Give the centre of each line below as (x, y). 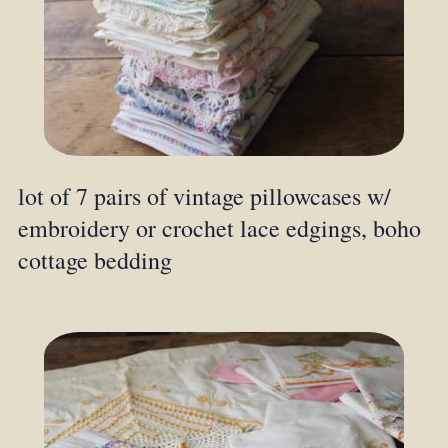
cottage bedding (94, 259)
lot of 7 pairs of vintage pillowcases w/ (204, 195)
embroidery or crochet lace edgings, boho (219, 227)
